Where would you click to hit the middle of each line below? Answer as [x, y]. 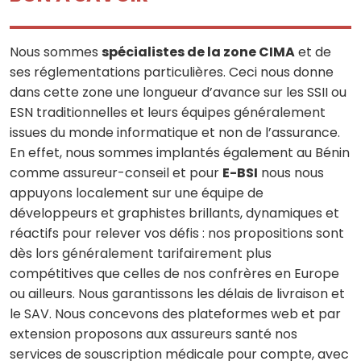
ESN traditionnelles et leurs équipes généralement [168, 112]
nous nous [291, 172]
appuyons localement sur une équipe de [137, 193]
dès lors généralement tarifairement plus [141, 253]
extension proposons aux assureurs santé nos [154, 334]
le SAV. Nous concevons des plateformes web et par [175, 313]
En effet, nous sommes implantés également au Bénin [180, 152]
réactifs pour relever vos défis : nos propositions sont [177, 233]
